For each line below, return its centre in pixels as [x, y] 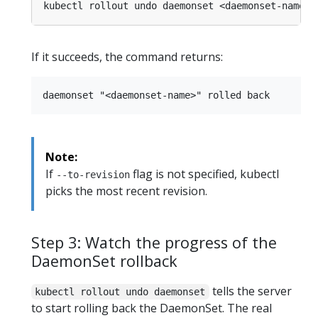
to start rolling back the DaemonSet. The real [152, 308]
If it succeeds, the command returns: [127, 56]
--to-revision [93, 174]
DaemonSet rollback [104, 261]
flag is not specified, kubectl [204, 174]
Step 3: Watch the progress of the [154, 242]
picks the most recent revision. [126, 191]
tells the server [250, 291]
